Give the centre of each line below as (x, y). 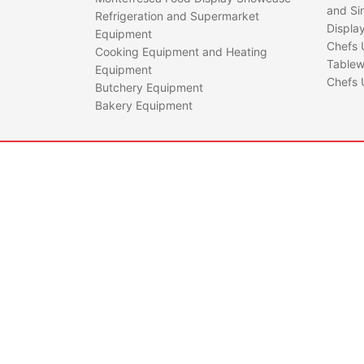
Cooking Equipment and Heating (181, 52)
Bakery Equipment (144, 105)
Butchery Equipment (149, 87)
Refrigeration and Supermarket (177, 16)
